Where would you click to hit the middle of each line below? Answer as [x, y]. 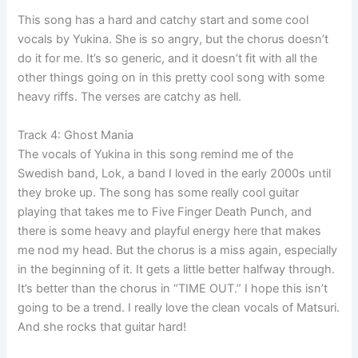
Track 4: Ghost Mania [76, 135]
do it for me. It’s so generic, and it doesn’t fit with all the [168, 59]
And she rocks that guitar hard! [102, 326]
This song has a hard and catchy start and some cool [163, 20]
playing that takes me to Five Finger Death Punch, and [165, 211]
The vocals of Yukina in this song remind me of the [156, 154]
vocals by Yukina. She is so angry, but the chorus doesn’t [173, 40]
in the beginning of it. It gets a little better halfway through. [177, 269]
